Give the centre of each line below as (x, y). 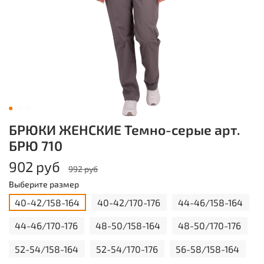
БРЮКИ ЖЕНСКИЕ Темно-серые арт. (124, 129)
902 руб (34, 166)
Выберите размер (44, 184)
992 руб (83, 169)
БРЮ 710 (36, 145)
